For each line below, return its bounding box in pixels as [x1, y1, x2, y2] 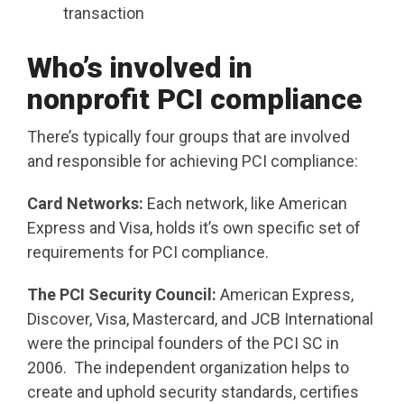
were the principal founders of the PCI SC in [27, 334, 339, 353]
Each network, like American [147, 194, 347, 214]
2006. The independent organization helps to [27, 358, 349, 378]
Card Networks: [27, 194, 147, 214]
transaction [63, 4, 144, 23]
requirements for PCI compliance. [27, 243, 272, 262]
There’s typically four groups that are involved [27, 127, 350, 147]
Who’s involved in [27, 50, 252, 86]
